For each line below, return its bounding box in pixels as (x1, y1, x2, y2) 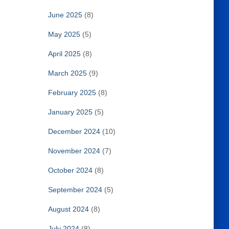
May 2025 (48, 30, 80, 38)
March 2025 (48, 69, 87, 77)
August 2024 (48, 205, 89, 213)
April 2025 (48, 50, 81, 58)
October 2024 (48, 166, 93, 174)
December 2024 (48, 127, 100, 135)
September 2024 (48, 186, 102, 194)
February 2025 (48, 88, 96, 97)
